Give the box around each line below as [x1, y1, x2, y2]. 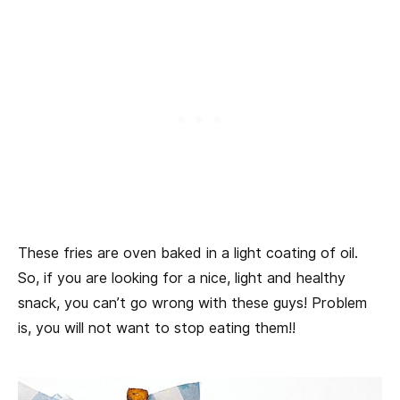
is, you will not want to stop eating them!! [18, 320, 296, 337]
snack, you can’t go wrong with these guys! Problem [18, 295, 367, 312]
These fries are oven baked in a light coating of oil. [18, 245, 358, 262]
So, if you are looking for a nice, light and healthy [18, 270, 346, 287]
